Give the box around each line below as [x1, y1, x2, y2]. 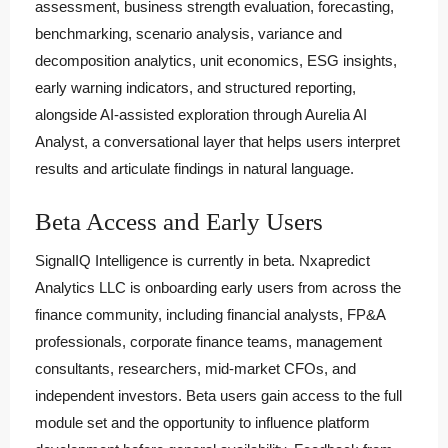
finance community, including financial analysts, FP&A [35, 305, 385, 323]
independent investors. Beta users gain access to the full [35, 386, 402, 404]
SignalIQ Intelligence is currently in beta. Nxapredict [35, 251, 370, 269]
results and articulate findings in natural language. [35, 159, 354, 177]
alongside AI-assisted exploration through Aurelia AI [35, 105, 367, 123]
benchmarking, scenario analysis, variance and [35, 24, 342, 42]
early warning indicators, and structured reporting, [35, 78, 356, 96]
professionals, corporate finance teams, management [35, 332, 382, 350]
